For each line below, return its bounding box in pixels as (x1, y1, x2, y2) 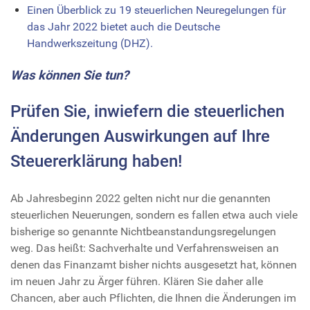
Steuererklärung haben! (10, 151, 182, 171)
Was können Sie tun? (10, 67, 129, 82)
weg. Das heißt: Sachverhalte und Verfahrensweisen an (10, 241, 279, 255)
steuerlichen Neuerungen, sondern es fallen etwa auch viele (10, 208, 298, 221)
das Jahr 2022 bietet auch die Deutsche (27, 19, 220, 33)
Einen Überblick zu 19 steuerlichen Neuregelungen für (27, 3, 286, 17)
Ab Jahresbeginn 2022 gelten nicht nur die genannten (10, 191, 271, 205)
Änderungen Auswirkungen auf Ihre (10, 126, 270, 146)
